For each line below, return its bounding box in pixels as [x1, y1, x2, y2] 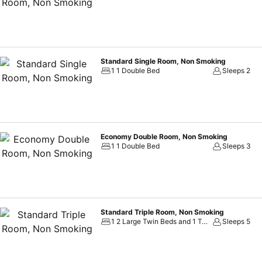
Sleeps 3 [222, 142, 251, 150]
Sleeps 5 [222, 217, 251, 226]
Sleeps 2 [222, 66, 251, 75]
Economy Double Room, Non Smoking [101, 132, 227, 141]
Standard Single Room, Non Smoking [101, 57, 226, 65]
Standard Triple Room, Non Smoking [101, 208, 224, 216]
